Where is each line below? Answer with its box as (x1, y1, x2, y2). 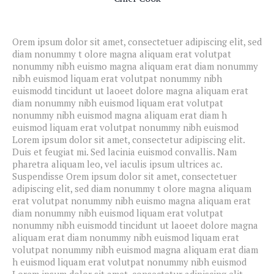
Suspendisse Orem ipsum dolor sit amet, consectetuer (12, 170, 237, 182)
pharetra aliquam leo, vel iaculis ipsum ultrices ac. (12, 158, 222, 170)
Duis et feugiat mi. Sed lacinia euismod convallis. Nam (12, 146, 237, 158)
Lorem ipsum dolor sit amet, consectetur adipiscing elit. (12, 133, 245, 146)
